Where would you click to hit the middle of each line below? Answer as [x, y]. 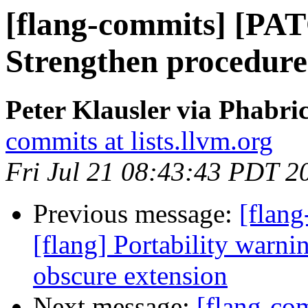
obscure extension [130, 276]
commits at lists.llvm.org [139, 141]
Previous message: [136, 214]
